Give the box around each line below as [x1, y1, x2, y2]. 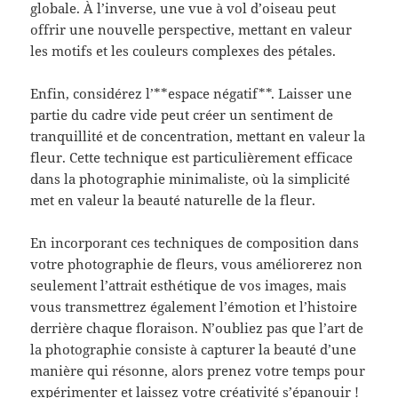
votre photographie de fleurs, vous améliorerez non [30, 255, 363, 274]
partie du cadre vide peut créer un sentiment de [30, 106, 334, 124]
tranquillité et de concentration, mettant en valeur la [30, 127, 366, 146]
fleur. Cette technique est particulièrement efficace [30, 148, 354, 167]
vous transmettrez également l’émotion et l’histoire [30, 298, 358, 316]
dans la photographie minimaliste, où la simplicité [30, 170, 351, 188]
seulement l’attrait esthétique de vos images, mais [30, 276, 347, 295]
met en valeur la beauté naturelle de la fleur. [30, 191, 316, 210]
